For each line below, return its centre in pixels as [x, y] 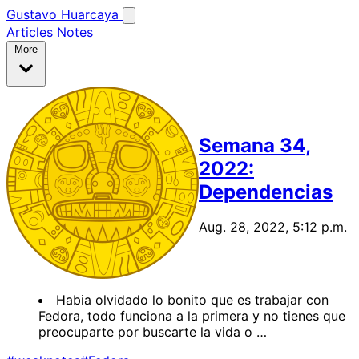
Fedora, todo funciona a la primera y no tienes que [192, 316]
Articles [32, 32]
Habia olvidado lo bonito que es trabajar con [192, 300]
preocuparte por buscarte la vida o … [153, 332]
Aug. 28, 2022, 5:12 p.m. [273, 227]
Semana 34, [255, 145]
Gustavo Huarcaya [65, 14]
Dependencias [266, 192]
